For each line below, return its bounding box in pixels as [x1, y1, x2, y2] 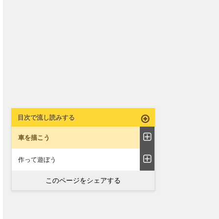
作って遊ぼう [18, 156, 56, 164]
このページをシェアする [45, 176, 121, 185]
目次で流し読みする [18, 114, 75, 122]
